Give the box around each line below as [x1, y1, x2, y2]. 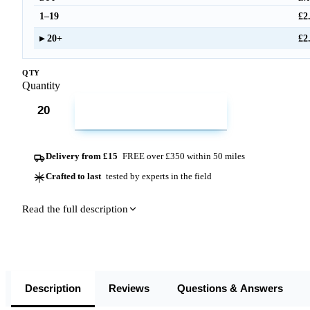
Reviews [109, 282, 149, 295]
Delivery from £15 [46, 150, 118, 161]
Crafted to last [46, 170, 102, 181]
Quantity [22, 80, 60, 92]
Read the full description [22, 203, 128, 215]
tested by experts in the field [103, 170, 212, 181]
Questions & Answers [177, 282, 283, 295]
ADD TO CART [118, 107, 201, 120]
